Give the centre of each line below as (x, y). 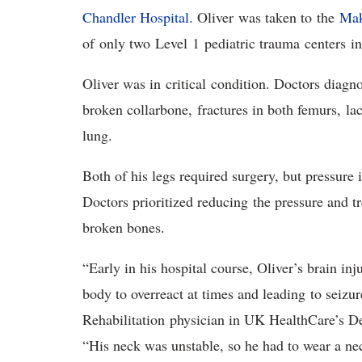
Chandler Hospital (136, 17)
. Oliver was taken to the (264, 17)
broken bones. (126, 227)
